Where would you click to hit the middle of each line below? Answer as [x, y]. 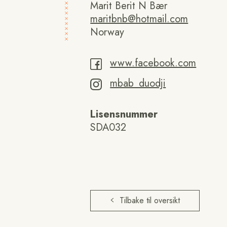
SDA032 [108, 127]
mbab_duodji [138, 83]
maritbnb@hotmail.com [139, 19]
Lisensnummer [124, 114]
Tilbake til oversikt [150, 200]
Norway [107, 32]
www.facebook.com [153, 63]
